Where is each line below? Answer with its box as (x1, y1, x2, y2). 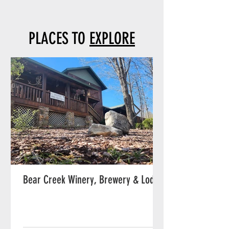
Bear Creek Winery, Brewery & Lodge (23, 173, 164, 187)
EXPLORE (89, 29, 135, 48)
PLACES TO (29, 29, 89, 48)
